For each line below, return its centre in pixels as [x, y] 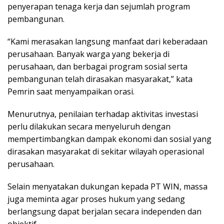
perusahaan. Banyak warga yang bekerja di [88, 54]
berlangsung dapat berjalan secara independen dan [104, 212]
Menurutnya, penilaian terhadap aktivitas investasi [103, 114]
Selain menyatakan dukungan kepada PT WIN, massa [107, 187]
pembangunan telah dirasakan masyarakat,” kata [100, 79]
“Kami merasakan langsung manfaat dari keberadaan [107, 42]
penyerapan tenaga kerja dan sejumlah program [99, 7]
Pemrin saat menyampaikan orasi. [71, 92]
